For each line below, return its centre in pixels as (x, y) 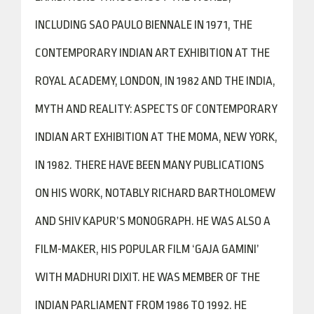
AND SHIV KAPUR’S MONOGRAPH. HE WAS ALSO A (153, 221)
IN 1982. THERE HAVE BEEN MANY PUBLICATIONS (150, 165)
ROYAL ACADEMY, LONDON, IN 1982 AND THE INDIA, (155, 81)
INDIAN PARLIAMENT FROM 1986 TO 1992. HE (141, 305)
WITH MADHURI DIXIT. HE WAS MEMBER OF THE (148, 277)
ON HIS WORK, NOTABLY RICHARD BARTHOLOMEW (155, 193)
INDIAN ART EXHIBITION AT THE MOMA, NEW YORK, (156, 137)
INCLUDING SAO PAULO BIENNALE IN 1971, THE (144, 25)
